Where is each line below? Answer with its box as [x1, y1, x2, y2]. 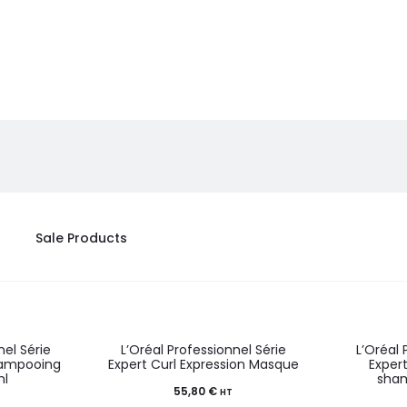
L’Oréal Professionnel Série [120, 341, 286, 359]
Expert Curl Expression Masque [107, 355, 299, 373]
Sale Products [35, 229, 127, 247]
